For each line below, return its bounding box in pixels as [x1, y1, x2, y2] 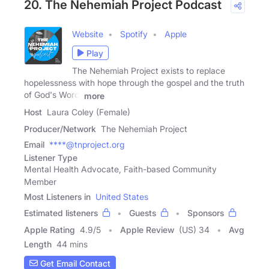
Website [72, 29, 103, 40]
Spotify [120, 29, 148, 40]
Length [24, 239, 52, 250]
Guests [129, 208, 156, 219]
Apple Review [120, 225, 174, 235]
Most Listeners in [24, 192, 91, 202]
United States [95, 192, 148, 202]
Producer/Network [24, 124, 96, 134]
